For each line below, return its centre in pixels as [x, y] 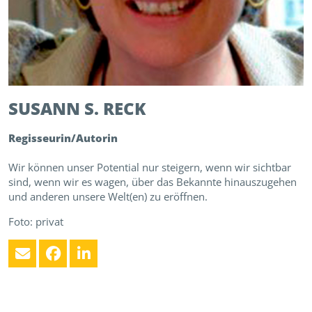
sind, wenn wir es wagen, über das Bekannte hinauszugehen [153, 182]
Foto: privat [36, 222]
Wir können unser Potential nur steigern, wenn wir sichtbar [150, 167]
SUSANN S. [54, 109]
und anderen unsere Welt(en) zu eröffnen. [108, 197]
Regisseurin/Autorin [63, 138]
